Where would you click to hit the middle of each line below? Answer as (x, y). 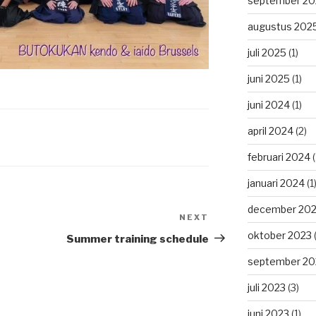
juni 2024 (268, 105)
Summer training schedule (138, 239)
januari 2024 (276, 183)
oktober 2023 (279, 236)
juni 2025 (268, 79)
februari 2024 (279, 157)
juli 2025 (267, 53)
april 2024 (270, 131)
